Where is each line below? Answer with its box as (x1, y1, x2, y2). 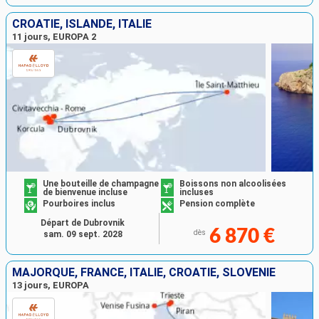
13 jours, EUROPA (12, 280, 89, 291)
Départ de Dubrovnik (41, 218, 125, 229)
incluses (179, 187, 214, 198)
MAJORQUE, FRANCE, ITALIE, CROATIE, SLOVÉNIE (12, 266, 276, 280)
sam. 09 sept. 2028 (43, 229, 122, 240)
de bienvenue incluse (43, 187, 128, 198)
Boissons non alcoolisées (179, 179, 286, 189)
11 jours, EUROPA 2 (12, 31, 96, 42)
